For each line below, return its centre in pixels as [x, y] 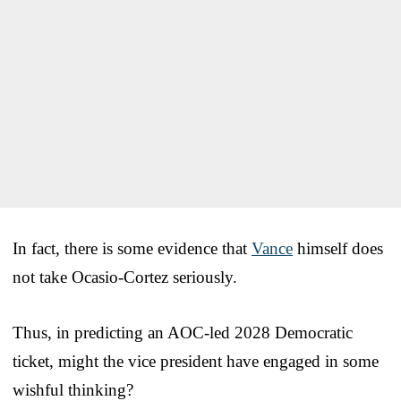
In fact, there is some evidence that [132, 249]
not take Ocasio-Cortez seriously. [125, 277]
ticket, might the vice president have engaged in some [196, 362]
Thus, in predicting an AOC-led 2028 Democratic [183, 333]
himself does [338, 249]
